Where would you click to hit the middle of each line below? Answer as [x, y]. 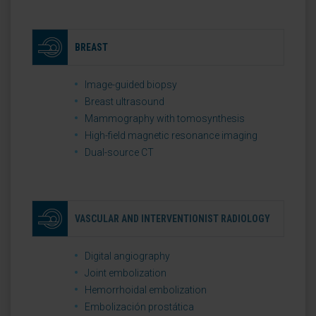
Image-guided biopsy [131, 85]
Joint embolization [126, 273]
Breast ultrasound [124, 102]
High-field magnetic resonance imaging [171, 135]
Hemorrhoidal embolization [146, 290]
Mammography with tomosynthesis [165, 119]
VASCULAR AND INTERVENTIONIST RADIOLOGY [172, 219]
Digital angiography [127, 256]
